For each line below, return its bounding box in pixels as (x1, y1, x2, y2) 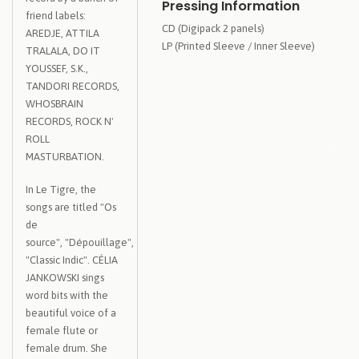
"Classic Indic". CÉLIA (26, 254, 118, 266)
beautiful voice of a (26, 307, 116, 319)
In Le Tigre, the (26, 184, 96, 196)
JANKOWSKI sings (26, 272, 104, 284)
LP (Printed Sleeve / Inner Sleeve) (161, 40, 315, 53)
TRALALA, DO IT (26, 44, 100, 57)
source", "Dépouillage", (26, 236, 134, 248)
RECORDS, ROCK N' (26, 115, 114, 127)
